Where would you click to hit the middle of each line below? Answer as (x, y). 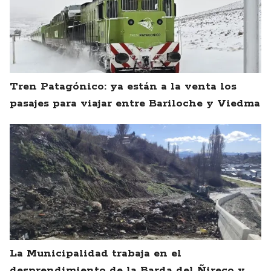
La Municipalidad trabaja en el (96, 254)
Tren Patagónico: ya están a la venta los (123, 87)
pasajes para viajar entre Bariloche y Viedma (135, 104)
